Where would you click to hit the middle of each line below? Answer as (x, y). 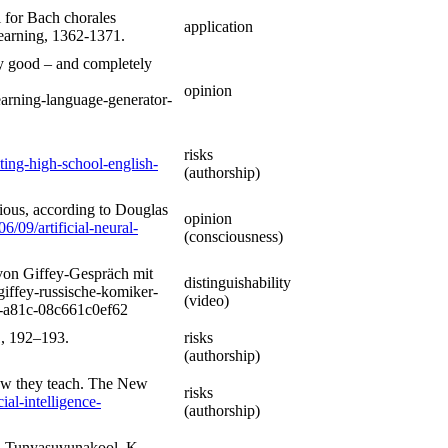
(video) (206, 301)
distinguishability (237, 283)
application (218, 27)
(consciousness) (233, 237)
